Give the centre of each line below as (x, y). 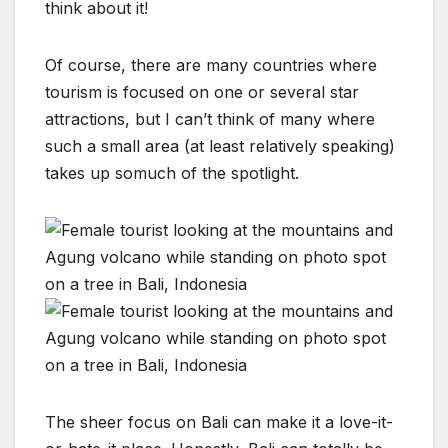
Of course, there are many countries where (211, 64)
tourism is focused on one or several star (202, 91)
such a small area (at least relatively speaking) (220, 145)
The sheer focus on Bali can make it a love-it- (219, 421)
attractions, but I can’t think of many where (210, 118)
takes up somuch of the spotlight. (174, 172)
